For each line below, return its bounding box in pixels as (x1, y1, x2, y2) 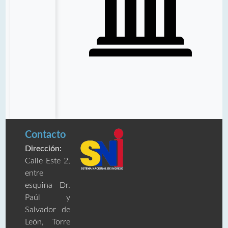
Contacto (25, 130, 66, 140)
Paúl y (25, 193, 70, 202)
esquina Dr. (25, 181, 70, 190)
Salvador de (25, 206, 70, 214)
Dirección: (25, 145, 62, 153)
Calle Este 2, (25, 157, 70, 165)
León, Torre (25, 218, 70, 226)
